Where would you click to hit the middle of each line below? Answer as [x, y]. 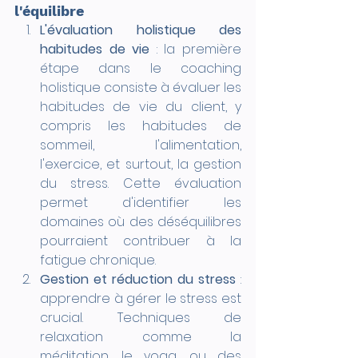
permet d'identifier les [141, 202]
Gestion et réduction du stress [138, 279]
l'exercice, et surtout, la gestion [141, 164]
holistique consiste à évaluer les [141, 87]
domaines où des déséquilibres [141, 221]
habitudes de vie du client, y [141, 106]
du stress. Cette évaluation [141, 183]
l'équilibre [49, 10]
